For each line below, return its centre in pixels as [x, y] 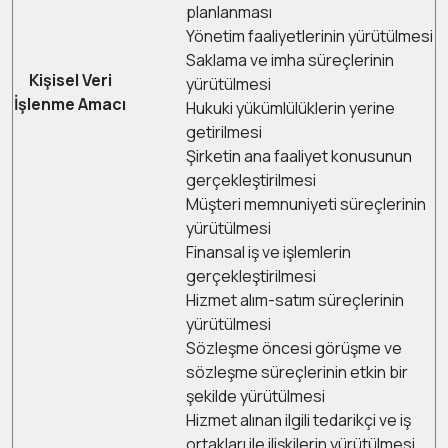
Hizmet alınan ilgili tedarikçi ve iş [298, 420]
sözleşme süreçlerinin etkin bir [297, 372]
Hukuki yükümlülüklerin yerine [290, 108]
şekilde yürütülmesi [255, 396]
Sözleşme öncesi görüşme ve [294, 348]
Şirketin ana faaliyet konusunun [299, 156]
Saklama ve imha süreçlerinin [290, 60]
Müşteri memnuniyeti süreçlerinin [306, 204]
